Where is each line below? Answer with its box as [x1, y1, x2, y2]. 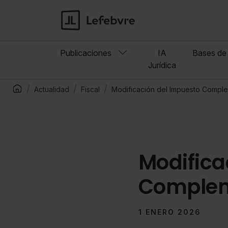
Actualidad [34, 85, 69, 94]
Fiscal [81, 85, 100, 94]
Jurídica [148, 60, 176, 71]
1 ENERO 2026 [138, 208, 201, 217]
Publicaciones [60, 48, 113, 59]
